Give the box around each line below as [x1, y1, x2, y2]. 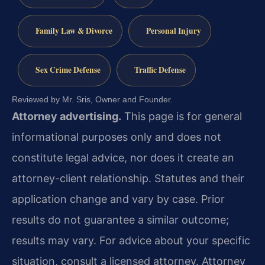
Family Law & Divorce [35, 25, 112, 37]
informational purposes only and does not [12, 131, 221, 144]
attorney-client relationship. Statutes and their [12, 172, 244, 185]
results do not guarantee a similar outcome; [12, 214, 229, 227]
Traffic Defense [134, 64, 186, 76]
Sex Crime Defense [35, 64, 101, 76]
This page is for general [121, 110, 242, 123]
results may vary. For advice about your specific [12, 234, 250, 247]
